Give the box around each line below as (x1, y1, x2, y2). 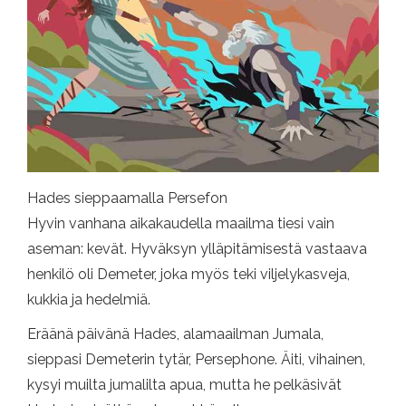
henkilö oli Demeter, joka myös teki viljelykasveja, (27, 265, 350, 283)
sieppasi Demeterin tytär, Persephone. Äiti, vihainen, (27, 350, 365, 368)
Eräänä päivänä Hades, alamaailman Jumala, (27, 324, 324, 343)
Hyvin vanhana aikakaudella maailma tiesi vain (27, 214, 334, 232)
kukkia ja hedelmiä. (27, 290, 150, 308)
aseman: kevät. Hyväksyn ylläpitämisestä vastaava (27, 239, 367, 257)
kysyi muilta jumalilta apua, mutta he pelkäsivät (27, 375, 342, 393)
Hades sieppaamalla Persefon (27, 188, 227, 207)
